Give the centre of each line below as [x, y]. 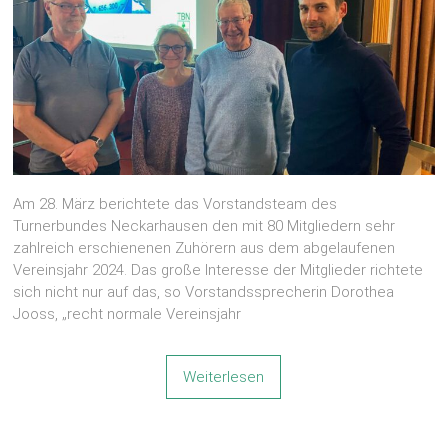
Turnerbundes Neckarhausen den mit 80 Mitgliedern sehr [204, 225]
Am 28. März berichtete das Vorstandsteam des [175, 203]
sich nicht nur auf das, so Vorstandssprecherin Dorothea [204, 291]
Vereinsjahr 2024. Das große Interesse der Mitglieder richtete [218, 269]
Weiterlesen [224, 376]
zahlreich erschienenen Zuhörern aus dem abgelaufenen [204, 247]
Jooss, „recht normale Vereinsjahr [127, 313]
